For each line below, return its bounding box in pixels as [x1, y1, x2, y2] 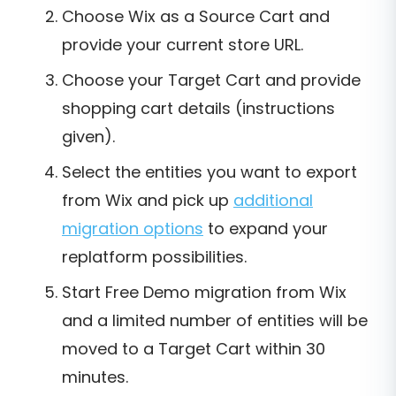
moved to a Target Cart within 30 [62, 338, 325, 361]
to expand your [203, 217, 328, 240]
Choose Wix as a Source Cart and [62, 5, 330, 28]
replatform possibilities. [62, 246, 247, 269]
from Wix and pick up [62, 189, 233, 212]
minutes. [62, 366, 128, 389]
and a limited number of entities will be [62, 309, 368, 332]
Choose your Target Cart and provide [62, 69, 361, 92]
